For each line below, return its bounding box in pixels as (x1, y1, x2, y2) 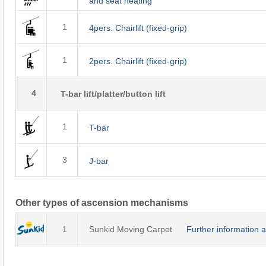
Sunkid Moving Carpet (88, 224, 186, 235)
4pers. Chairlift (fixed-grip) (88, 23, 187, 33)
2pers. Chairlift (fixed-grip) (88, 56, 187, 66)
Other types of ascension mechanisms (15, 198, 188, 208)
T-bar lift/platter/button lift (60, 89, 166, 99)
